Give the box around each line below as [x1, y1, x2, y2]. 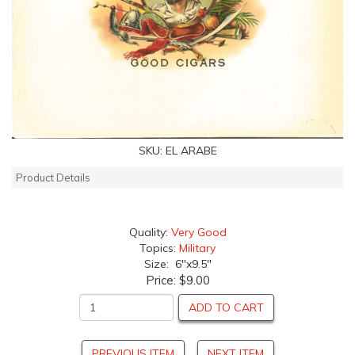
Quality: [128, 225, 171, 240]
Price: [145, 273, 179, 288]
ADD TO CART [189, 300, 264, 315]
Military [179, 241, 216, 256]
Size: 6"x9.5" [143, 257, 212, 272]
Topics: [139, 241, 179, 256]
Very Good [170, 225, 227, 240]
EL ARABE [165, 143, 217, 158]
